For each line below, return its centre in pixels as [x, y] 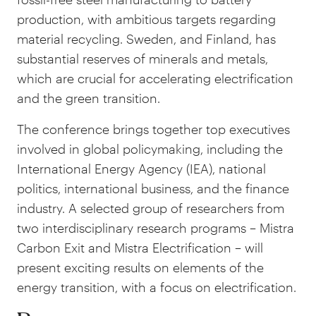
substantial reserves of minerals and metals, [142, 59]
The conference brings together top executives [153, 129]
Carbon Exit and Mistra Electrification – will [140, 248]
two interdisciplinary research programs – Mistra [156, 228]
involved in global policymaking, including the [150, 149]
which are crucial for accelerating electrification [155, 78]
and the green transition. [89, 98]
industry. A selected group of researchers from [151, 208]
